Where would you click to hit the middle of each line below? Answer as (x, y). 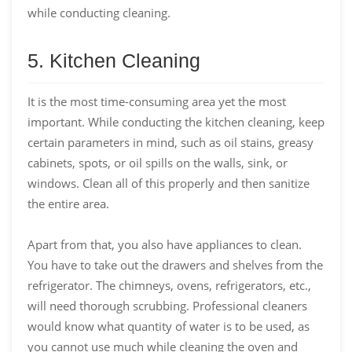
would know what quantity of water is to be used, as (169, 326)
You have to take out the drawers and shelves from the (175, 264)
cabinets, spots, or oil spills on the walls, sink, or (158, 162)
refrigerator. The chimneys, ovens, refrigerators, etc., (169, 285)
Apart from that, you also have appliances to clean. (165, 244)
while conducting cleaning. (99, 12)
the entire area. (68, 203)
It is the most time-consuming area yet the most (157, 101)
